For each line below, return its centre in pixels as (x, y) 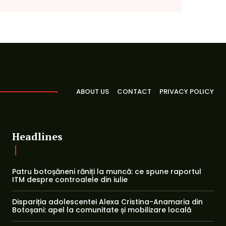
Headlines (37, 136)
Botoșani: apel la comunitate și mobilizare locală (102, 210)
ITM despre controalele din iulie (70, 179)
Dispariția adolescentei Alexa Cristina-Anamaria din (107, 202)
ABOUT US (93, 91)
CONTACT (134, 91)
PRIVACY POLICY (187, 91)
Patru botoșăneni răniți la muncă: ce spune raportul (107, 171)
